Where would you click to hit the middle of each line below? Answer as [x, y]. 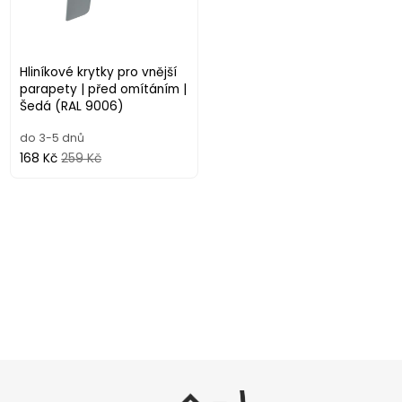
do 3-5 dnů [52, 137]
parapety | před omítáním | [104, 89]
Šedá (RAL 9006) [72, 106]
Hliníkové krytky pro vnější [99, 72]
